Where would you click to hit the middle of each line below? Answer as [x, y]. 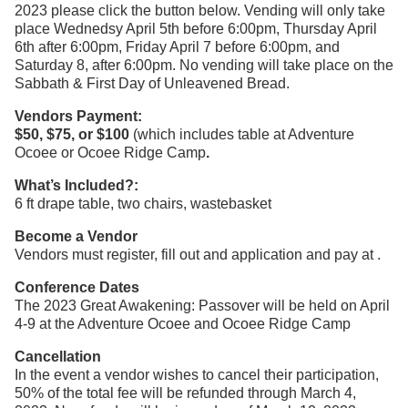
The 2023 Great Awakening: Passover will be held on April [202, 306]
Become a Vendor [76, 237]
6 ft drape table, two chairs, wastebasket [143, 204]
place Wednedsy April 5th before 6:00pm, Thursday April [196, 29]
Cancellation [58, 357]
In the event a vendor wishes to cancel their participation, [197, 375]
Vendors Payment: [78, 117]
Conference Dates [77, 288]
